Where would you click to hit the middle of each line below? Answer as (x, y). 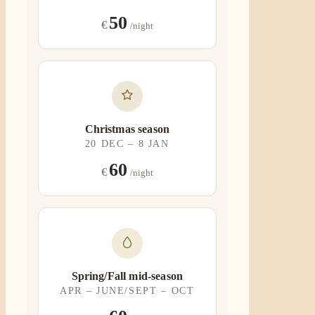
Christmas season (127, 129)
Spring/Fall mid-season (127, 276)
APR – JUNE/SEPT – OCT (127, 291)
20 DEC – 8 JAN (127, 144)
